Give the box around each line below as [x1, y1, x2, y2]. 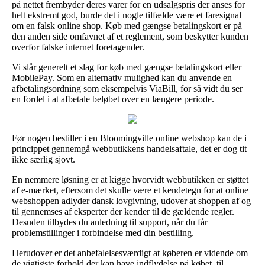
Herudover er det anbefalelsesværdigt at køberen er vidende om [12, 247, 248, 258]
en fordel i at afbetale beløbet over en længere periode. [12, 93, 214, 104]
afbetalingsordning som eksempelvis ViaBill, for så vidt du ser [12, 83, 243, 93]
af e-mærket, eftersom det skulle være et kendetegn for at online [12, 185, 248, 195]
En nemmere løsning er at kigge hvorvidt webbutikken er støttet [12, 174, 248, 185]
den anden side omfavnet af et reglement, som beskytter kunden [12, 31, 248, 41]
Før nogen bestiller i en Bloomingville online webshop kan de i [12, 132, 247, 143]
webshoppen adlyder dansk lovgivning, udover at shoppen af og [12, 195, 251, 206]
